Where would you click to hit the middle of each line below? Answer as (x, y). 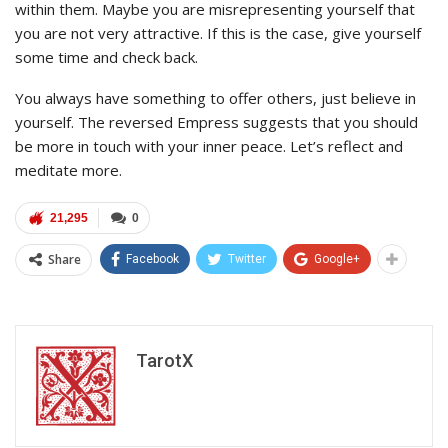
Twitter (247, 258)
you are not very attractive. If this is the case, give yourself (218, 32)
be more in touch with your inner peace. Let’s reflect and (209, 145)
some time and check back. (106, 56)
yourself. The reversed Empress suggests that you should (216, 121)
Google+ (337, 258)
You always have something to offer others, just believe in (215, 97)
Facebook (152, 258)
